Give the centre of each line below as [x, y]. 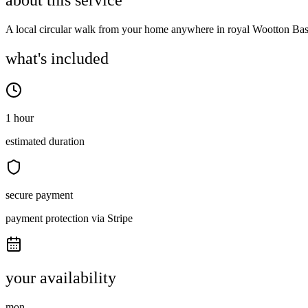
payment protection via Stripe [69, 219]
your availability [61, 278]
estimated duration [45, 142]
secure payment [39, 195]
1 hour [20, 118]
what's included [57, 59]
